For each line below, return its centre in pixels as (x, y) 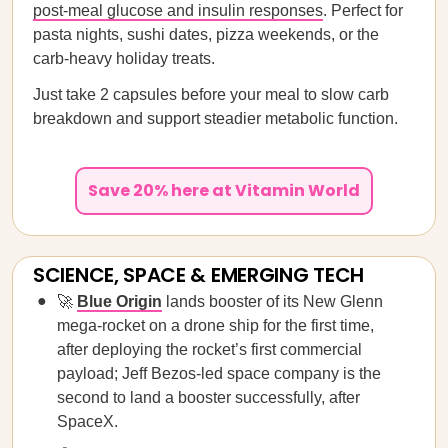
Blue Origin (119, 301)
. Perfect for (363, 10)
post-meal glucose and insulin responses (178, 10)
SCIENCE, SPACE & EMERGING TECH (198, 275)
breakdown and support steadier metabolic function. (215, 118)
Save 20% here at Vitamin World (224, 190)
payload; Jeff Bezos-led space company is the (219, 373)
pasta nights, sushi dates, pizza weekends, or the (206, 34)
